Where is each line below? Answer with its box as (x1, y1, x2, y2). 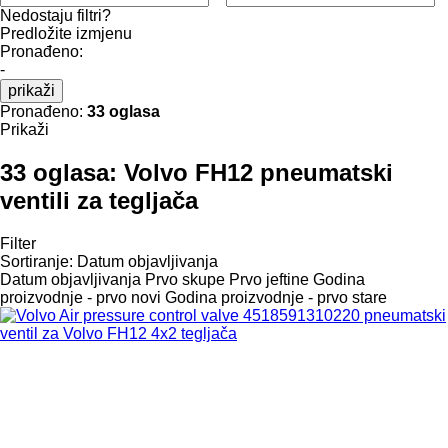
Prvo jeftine (229, 270, 309, 288)
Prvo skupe (145, 270, 225, 288)
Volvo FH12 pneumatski (124, 158, 393, 186)
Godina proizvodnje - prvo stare (165, 288, 387, 306)
